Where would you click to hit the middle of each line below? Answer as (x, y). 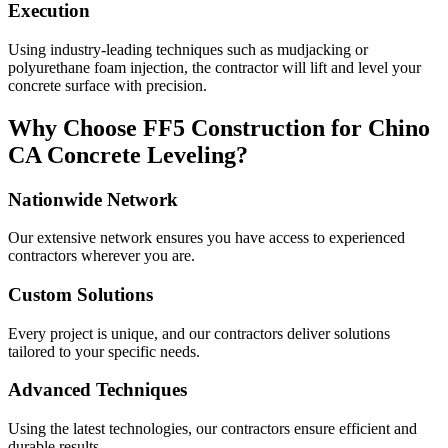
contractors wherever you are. (101, 256)
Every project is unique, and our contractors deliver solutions (199, 333)
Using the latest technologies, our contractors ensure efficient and (212, 429)
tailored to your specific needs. (104, 351)
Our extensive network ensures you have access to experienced (206, 238)
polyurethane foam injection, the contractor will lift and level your (214, 67)
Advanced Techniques (97, 390)
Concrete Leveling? (144, 154)
